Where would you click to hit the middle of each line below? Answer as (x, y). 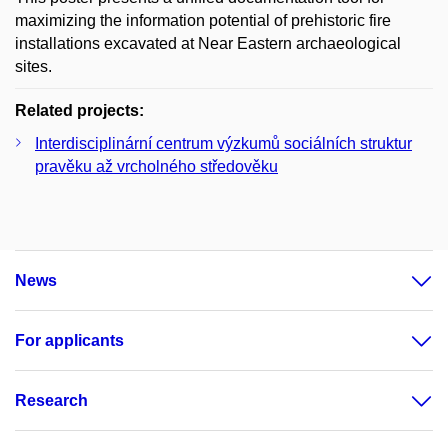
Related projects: (79, 110)
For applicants (69, 340)
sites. (33, 66)
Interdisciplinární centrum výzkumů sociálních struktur (223, 143)
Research (51, 400)
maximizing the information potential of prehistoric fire (203, 20)
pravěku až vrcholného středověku (156, 166)
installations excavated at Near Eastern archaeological (208, 43)
